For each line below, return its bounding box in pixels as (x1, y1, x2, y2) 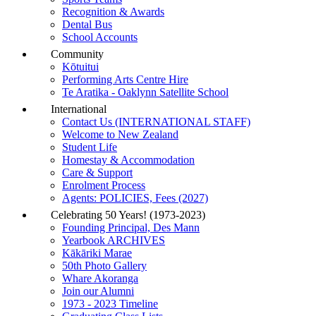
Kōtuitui (62, 61, 99, 73)
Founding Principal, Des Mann (62, 221, 200, 233)
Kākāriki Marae (62, 247, 132, 259)
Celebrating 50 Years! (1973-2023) (48, 209, 205, 221)
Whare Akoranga (62, 272, 138, 284)
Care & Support (62, 166, 133, 178)
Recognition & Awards (62, 6, 164, 18)
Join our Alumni (62, 285, 134, 297)
